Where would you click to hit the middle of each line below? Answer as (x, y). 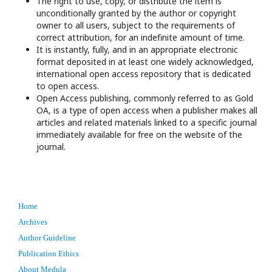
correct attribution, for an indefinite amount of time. (141, 37)
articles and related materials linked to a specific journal (147, 122)
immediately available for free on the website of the (139, 134)
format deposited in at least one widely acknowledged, (145, 62)
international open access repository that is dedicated (144, 74)
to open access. (68, 86)
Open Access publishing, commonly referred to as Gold (145, 98)
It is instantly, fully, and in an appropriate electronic (137, 49)
